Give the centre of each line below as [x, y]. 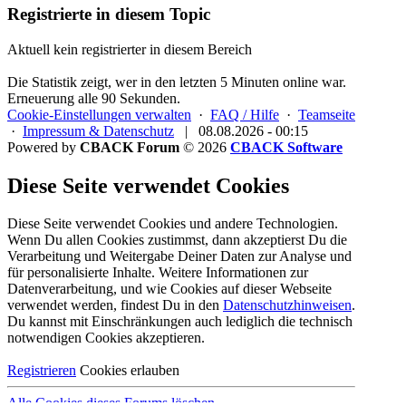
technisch [326, 322]
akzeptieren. [169, 338]
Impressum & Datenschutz [98, 130]
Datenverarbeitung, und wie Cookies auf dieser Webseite [169, 289]
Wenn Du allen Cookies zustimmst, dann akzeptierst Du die [177, 240]
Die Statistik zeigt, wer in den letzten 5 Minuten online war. [177, 82]
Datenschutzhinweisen [287, 305]
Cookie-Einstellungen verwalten [99, 114]
